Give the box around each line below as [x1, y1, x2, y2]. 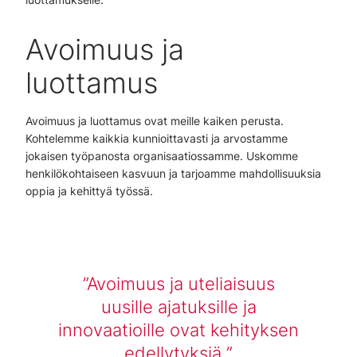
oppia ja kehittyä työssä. [25, 184, 153, 198]
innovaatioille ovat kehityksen [58, 319, 299, 340]
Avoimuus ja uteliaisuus [86, 273, 275, 294]
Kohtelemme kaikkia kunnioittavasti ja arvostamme [25, 131, 288, 145]
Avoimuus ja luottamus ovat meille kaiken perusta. [25, 114, 284, 127]
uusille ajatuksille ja [100, 296, 257, 317]
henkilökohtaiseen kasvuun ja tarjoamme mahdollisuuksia [25, 167, 321, 180]
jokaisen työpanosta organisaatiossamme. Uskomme [25, 149, 298, 163]
